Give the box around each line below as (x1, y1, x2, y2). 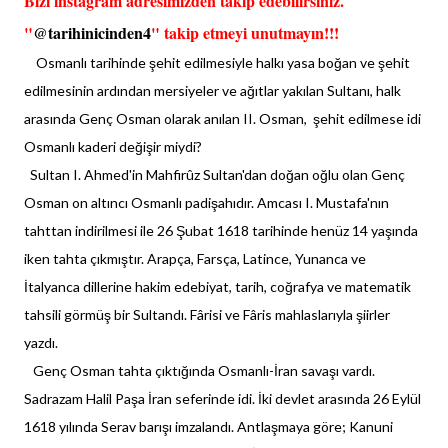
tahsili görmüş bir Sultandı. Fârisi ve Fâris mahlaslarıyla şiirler (24, 306, 390, 323)
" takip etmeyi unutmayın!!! (151, 21, 339, 44)
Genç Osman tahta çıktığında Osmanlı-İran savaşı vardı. (24, 362, 375, 379)
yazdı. (24, 334, 58, 351)
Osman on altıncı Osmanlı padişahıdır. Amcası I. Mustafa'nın (24, 194, 389, 211)
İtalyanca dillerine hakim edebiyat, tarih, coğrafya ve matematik (24, 278, 411, 295)
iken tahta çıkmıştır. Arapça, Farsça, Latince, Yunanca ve (24, 250, 366, 267)
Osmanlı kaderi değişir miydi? (24, 138, 202, 155)
